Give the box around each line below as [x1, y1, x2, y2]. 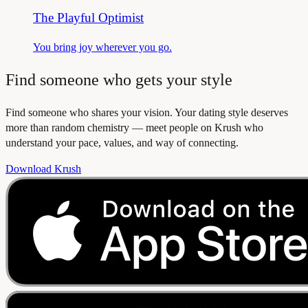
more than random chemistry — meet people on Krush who [5, 121, 263, 133]
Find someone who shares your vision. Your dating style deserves [5, 106, 288, 118]
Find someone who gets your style [5, 70, 232, 89]
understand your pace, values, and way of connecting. [5, 136, 239, 148]
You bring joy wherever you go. [33, 41, 172, 53]
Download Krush [5, 162, 81, 175]
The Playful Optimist [33, 10, 144, 25]
